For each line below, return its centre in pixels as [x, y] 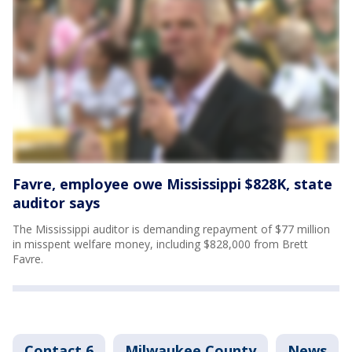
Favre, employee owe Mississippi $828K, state [172, 183]
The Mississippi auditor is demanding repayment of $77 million [171, 229]
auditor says [56, 202]
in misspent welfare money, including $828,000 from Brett [160, 244]
